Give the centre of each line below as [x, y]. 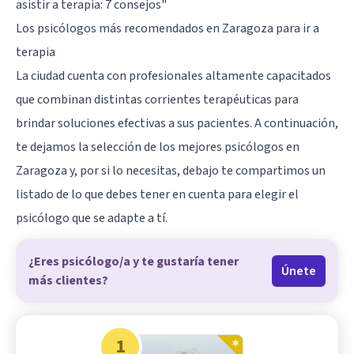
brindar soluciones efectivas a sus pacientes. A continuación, [177, 123]
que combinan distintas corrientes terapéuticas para [157, 99]
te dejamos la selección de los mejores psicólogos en [158, 147]
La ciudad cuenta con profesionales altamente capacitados [173, 75]
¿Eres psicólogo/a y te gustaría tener [134, 261]
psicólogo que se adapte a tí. [92, 218]
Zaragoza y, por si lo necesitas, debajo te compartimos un [171, 170]
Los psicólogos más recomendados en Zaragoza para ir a [168, 28]
